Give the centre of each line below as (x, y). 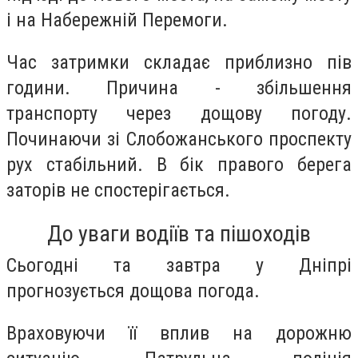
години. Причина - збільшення (179, 88)
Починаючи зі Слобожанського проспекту (179, 139)
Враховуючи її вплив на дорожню (179, 334)
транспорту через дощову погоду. (179, 114)
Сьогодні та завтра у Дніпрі (179, 265)
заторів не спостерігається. (118, 191)
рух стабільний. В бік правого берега (179, 165)
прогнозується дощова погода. (133, 290)
